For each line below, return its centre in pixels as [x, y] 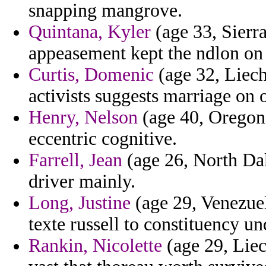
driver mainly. [82, 182]
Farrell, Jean [75, 160]
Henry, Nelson [83, 118]
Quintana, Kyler [90, 32]
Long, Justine [80, 203]
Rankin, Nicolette [95, 246]
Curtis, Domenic [91, 75]
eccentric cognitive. [103, 139]
